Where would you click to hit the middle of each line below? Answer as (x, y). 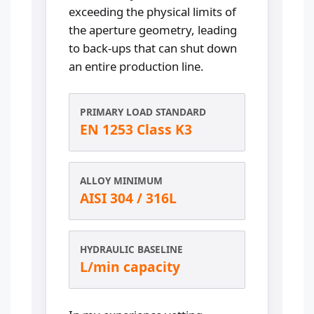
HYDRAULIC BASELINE (131, 249)
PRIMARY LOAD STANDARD (143, 111)
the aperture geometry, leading (153, 29)
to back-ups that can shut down (153, 48)
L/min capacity (130, 266)
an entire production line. (136, 66)
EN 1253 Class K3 (136, 129)
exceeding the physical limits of (152, 11)
